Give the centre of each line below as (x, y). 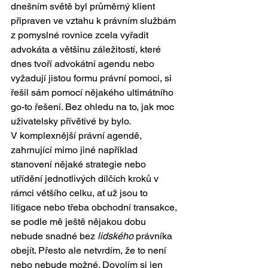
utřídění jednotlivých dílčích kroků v (86, 178)
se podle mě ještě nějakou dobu (80, 221)
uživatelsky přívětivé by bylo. (72, 121)
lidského (115, 236)
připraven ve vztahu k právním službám (95, 20)
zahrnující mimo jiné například (75, 150)
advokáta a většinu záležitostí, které (87, 49)
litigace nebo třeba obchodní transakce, (95, 207)
